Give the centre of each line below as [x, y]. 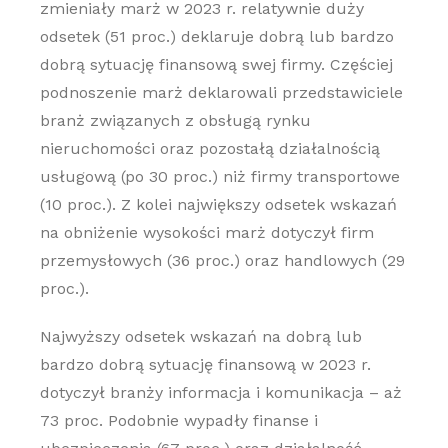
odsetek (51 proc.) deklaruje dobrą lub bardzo [216, 36]
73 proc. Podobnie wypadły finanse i [178, 420]
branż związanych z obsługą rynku [175, 120]
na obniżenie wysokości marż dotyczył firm [206, 232]
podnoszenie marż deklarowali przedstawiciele [221, 92]
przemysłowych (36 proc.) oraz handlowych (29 [222, 260]
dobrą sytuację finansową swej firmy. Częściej [216, 64]
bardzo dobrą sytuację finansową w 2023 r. [205, 364]
